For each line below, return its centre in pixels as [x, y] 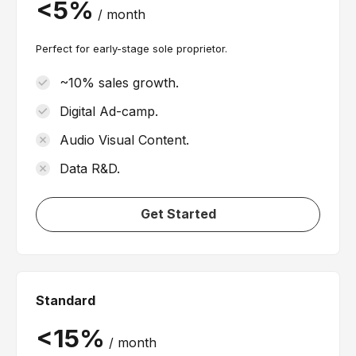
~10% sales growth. [119, 82]
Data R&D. [90, 168]
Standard [66, 300]
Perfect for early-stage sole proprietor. [132, 48]
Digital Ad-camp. [109, 111]
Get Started [178, 213]
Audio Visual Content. [124, 139]
